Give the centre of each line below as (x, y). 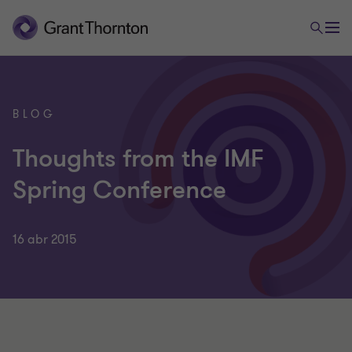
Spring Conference (119, 190)
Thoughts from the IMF (138, 159)
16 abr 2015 (45, 240)
